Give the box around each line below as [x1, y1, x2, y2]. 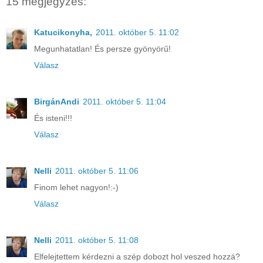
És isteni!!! [34, 113, 72, 123]
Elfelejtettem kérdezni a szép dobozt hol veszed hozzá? [34, 251, 240, 261]
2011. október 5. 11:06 [55, 166, 139, 176]
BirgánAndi [34, 96, 79, 106]
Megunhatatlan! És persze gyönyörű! [34, 43, 171, 53]
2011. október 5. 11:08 [55, 235, 139, 245]
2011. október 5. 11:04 [83, 96, 166, 106]
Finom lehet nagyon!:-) [34, 182, 119, 192]
